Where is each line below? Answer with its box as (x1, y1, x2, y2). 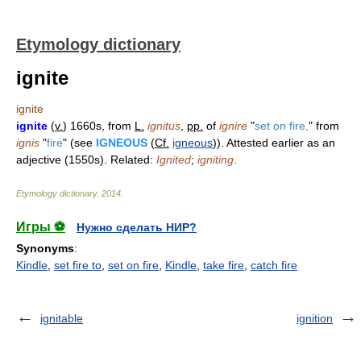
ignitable (40, 312, 83, 325)
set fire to (54, 259, 102, 272)
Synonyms (16, 242, 74, 255)
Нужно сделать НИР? (77, 221, 197, 234)
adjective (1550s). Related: (16, 153, 156, 166)
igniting (197, 153, 234, 166)
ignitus (147, 119, 180, 132)
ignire (219, 119, 247, 132)
